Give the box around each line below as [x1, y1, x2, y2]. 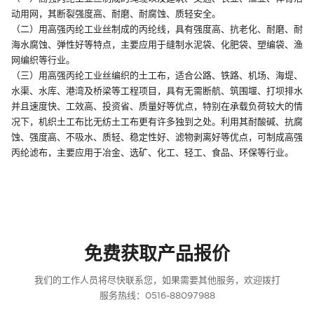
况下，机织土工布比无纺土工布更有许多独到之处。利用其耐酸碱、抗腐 [11, 116, 303, 126]
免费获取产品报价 [84, 243, 230, 264]
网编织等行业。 [11, 55, 75, 64]
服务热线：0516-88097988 [99, 290, 215, 300]
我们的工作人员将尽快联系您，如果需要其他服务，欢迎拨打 [34, 275, 280, 285]
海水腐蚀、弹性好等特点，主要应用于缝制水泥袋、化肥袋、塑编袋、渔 [11, 39, 303, 49]
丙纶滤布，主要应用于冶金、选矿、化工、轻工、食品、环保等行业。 [11, 147, 294, 157]
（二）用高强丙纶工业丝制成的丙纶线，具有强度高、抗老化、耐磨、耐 [11, 24, 303, 34]
